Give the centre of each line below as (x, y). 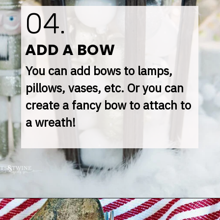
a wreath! (51, 123)
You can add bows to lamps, (99, 71)
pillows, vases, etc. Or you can (105, 88)
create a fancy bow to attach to (109, 105)
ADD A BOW (70, 50)
